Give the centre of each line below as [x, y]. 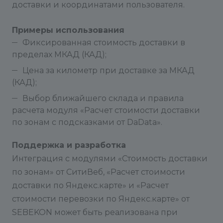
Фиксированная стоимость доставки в [104, 43]
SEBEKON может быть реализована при [95, 212]
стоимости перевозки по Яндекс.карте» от [101, 199]
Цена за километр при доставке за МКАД [109, 70]
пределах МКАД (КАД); [59, 55]
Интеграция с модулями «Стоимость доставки [110, 159]
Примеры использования [68, 30]
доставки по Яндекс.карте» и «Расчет [90, 185]
